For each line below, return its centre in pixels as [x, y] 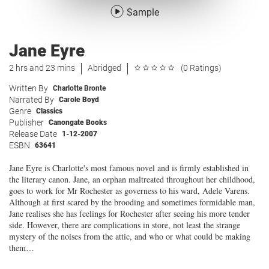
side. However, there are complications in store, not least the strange [125, 225]
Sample [143, 12]
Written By [29, 88]
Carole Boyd [79, 100]
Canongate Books [78, 122]
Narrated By [32, 100]
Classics [49, 111]
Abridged [104, 68]
